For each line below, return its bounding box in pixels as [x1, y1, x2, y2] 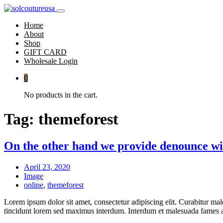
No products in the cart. [24, 91, 98, 99]
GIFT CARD [24, 48, 67, 56]
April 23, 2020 [24, 162, 70, 171]
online [24, 180, 43, 189]
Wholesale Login [24, 57, 78, 65]
